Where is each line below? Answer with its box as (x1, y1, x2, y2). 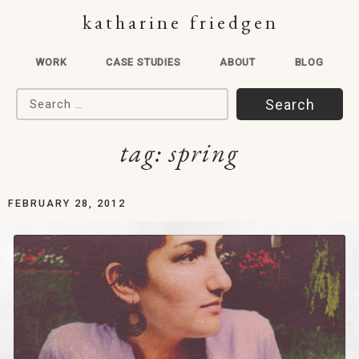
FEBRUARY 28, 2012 (8, 197, 126, 209)
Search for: (15, 90, 90, 107)
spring (169, 135, 239, 170)
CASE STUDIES (105, 56, 181, 68)
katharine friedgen (82, 10, 280, 34)
